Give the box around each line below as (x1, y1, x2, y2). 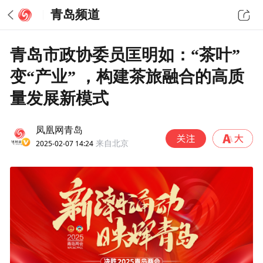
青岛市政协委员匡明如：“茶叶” (10, 45, 241, 64)
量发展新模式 (10, 89, 109, 107)
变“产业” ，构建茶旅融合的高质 (10, 67, 245, 86)
